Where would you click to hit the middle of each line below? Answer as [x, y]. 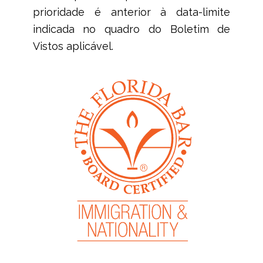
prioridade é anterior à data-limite [131, 12]
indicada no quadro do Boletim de [131, 29]
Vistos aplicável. [73, 46]
